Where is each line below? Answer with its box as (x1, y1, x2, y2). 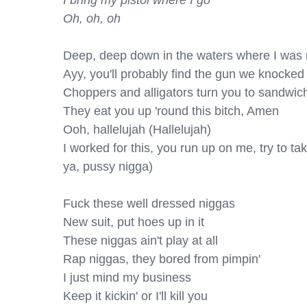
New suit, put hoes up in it (63, 215, 204, 229)
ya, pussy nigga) (63, 160, 153, 173)
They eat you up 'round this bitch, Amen (63, 104, 279, 118)
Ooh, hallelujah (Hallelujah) (63, 123, 211, 136)
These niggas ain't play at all (63, 234, 218, 247)
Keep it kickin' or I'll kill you (63, 289, 208, 303)
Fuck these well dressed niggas (63, 197, 235, 210)
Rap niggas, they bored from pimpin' (63, 252, 260, 266)
